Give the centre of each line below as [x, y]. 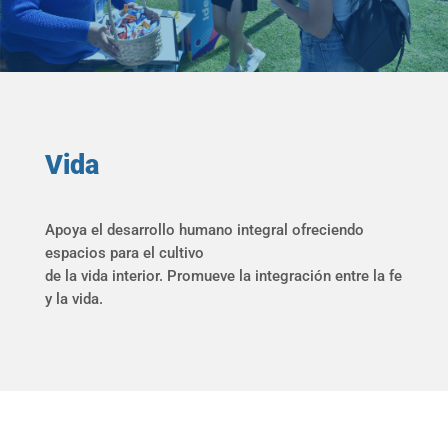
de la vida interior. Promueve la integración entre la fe [223, 275]
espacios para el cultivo [124, 252]
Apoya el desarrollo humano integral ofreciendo [204, 229]
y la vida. [73, 298]
